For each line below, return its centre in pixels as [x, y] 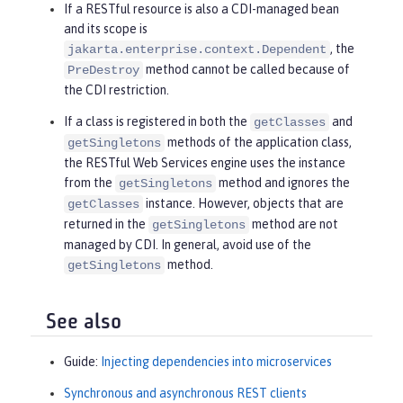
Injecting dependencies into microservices [216, 361]
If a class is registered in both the [157, 122]
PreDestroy [103, 71]
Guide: [82, 361]
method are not [294, 224]
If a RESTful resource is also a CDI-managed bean [201, 9]
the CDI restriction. [116, 90]
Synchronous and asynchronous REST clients [185, 393]
